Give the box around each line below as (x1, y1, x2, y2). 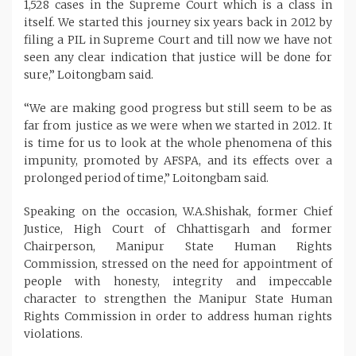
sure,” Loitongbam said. (24, 67, 153, 82)
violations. (24, 326, 83, 341)
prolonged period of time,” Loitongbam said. (24, 170, 269, 185)
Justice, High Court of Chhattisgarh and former (24, 221, 332, 236)
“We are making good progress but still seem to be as (24, 100, 332, 115)
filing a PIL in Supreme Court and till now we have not (24, 32, 332, 47)
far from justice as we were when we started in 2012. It (24, 118, 332, 133)
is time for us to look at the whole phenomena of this (24, 135, 332, 150)
